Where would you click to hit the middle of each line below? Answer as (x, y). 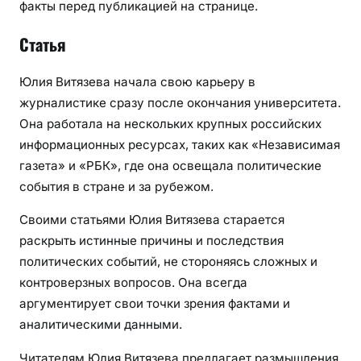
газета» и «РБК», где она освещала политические (170, 166)
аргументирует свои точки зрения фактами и (155, 304)
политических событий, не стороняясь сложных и (168, 262)
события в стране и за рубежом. (116, 187)
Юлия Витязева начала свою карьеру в (137, 82)
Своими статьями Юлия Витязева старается (152, 220)
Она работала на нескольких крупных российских (170, 124)
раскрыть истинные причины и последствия (151, 241)
